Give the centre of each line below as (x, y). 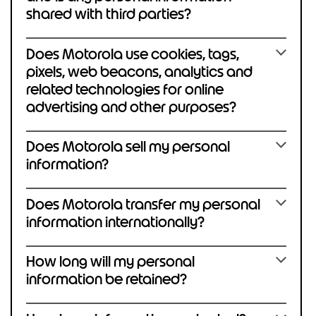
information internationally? (115, 222)
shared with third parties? (109, 14)
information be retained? (107, 279)
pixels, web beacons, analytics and (139, 72)
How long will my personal (110, 262)
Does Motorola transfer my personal (143, 204)
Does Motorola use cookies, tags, (133, 54)
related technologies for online (125, 89)
